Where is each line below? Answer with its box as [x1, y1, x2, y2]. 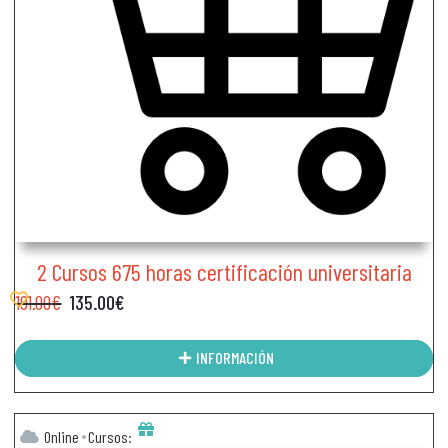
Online [44, 426, 80, 446]
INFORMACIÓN [195, 348, 274, 368]
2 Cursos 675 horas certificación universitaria [36, 256, 412, 286]
